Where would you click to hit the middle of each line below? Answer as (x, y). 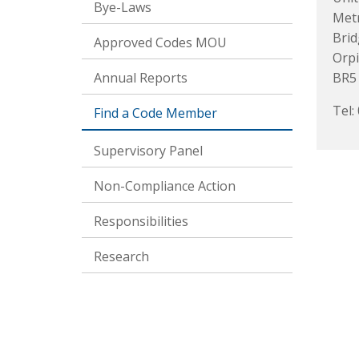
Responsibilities (141, 221)
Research (121, 256)
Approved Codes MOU (160, 42)
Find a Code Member (155, 113)
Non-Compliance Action (165, 186)
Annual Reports (141, 78)
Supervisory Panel (148, 151)
